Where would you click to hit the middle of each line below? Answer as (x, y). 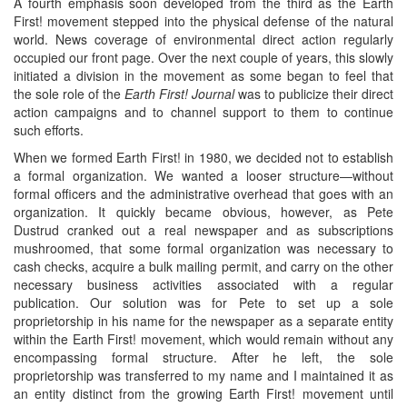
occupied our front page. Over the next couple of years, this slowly (203, 58)
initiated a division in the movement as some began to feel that (203, 76)
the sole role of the (69, 94)
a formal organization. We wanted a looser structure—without (203, 176)
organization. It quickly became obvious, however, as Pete (203, 212)
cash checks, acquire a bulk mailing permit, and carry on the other (203, 267)
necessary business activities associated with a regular (203, 285)
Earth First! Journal (179, 94)
